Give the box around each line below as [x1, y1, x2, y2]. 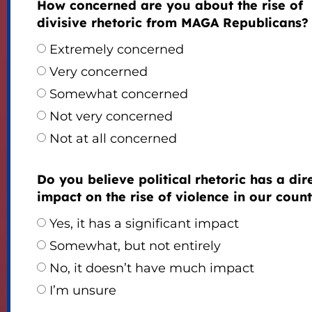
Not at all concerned [49, 131, 177, 147]
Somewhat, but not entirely [49, 238, 221, 254]
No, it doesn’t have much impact [49, 260, 254, 276]
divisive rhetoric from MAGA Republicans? [36, 15, 309, 31]
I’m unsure [49, 283, 116, 299]
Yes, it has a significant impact [49, 216, 239, 232]
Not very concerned [49, 109, 173, 125]
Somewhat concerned [49, 86, 188, 102]
